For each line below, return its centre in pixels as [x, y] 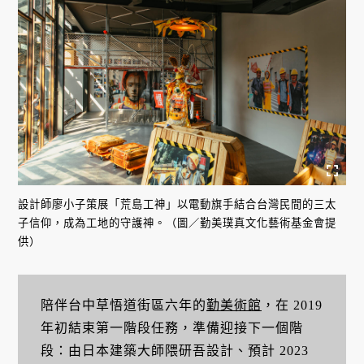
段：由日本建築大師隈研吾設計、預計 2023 [174, 350]
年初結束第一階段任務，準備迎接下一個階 [171, 327]
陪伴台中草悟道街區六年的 [123, 305]
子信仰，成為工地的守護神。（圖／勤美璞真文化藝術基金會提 [178, 223]
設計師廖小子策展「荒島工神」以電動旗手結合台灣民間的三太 [178, 204]
